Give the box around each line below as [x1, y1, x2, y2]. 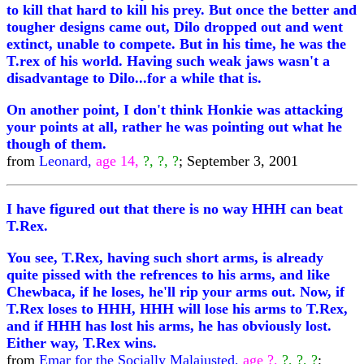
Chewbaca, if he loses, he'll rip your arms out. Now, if [6, 284, 344, 300]
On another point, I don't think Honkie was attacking [6, 102, 343, 118]
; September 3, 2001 [179, 153, 298, 169]
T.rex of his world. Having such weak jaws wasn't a [6, 53, 330, 69]
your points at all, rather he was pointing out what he [6, 119, 342, 135]
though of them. [6, 136, 106, 152]
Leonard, [39, 153, 96, 169]
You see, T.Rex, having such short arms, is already [6, 249, 323, 266]
